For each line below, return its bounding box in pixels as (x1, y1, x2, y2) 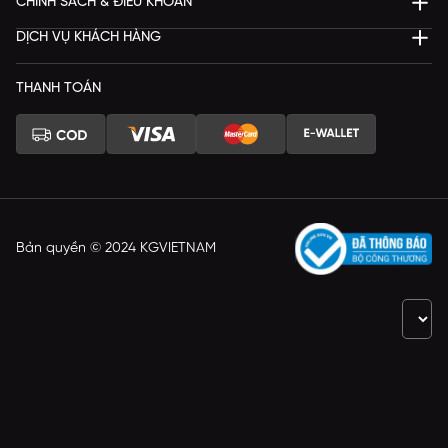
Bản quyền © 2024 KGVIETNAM (16, 241, 216, 257)
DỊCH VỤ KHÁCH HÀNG (16, 29, 161, 45)
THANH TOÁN (16, 80, 101, 96)
